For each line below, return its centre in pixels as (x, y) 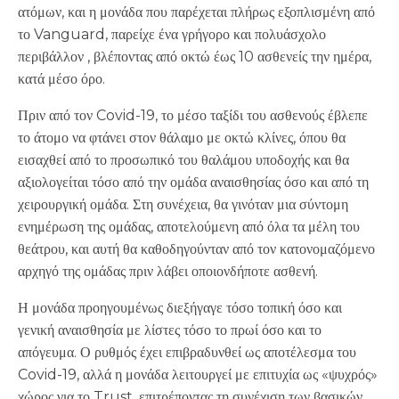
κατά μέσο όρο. (61, 79)
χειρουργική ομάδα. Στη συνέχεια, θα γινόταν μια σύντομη (183, 204)
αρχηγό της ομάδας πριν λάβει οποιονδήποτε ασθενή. (168, 271)
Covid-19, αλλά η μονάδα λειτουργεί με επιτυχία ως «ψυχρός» (198, 375)
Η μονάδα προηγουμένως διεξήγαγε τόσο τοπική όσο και (180, 308)
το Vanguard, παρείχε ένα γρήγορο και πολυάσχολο (172, 34)
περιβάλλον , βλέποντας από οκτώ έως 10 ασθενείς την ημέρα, (195, 57)
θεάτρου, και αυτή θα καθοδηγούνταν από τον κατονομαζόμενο (196, 249)
